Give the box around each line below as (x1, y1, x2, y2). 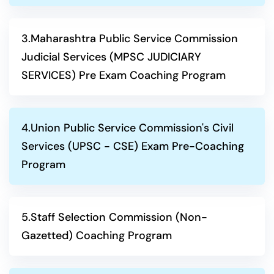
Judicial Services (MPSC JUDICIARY (21, 50, 201, 64)
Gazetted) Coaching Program (21, 228, 172, 243)
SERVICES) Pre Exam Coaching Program (21, 68, 226, 83)
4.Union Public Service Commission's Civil (21, 120, 234, 135)
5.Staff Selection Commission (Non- (21, 210, 207, 224)
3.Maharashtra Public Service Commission (21, 31, 238, 46)
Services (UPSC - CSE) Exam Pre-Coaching (21, 139, 244, 154)
